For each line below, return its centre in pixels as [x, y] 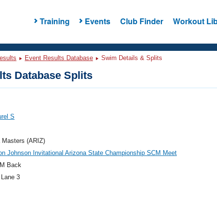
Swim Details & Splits [131, 58]
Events [97, 21]
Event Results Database [59, 58]
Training [54, 21]
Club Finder [141, 21]
